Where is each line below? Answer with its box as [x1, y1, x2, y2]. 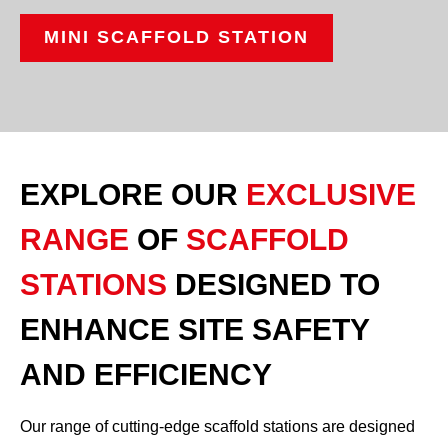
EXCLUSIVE [246, 178, 416, 211]
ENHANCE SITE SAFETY [20, 313, 369, 346]
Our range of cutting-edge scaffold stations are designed [20, 418, 415, 436]
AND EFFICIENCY [20, 358, 272, 391]
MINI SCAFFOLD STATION [44, 27, 309, 47]
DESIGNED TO [175, 268, 380, 301]
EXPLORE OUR [20, 178, 246, 211]
